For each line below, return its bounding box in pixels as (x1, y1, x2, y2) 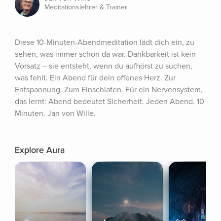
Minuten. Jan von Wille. (15, 109, 96, 118)
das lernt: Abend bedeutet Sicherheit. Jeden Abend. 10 (15, 97, 204, 107)
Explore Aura (15, 145, 65, 155)
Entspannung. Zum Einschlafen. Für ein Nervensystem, (15, 85, 203, 95)
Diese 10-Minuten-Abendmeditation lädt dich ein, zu (15, 37, 194, 47)
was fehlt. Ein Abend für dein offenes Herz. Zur (15, 73, 176, 83)
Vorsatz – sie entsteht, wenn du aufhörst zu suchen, (15, 61, 192, 71)
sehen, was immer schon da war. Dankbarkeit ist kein (15, 49, 196, 59)
